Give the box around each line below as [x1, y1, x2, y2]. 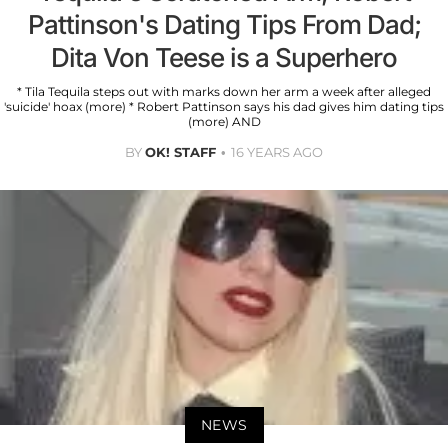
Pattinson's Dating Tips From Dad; [27, 8, 421, 40]
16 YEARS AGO [231, 143, 323, 160]
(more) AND [187, 113, 261, 129]
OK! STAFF [145, 143, 216, 160]
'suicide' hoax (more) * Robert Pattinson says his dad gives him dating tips [4, 98, 444, 114]
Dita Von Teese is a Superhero [51, 41, 397, 73]
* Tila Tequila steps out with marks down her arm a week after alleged [17, 83, 431, 99]
